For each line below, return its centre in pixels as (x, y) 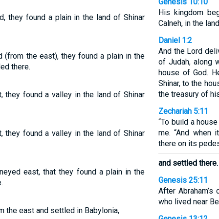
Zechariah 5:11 (183, 111)
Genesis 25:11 (183, 180)
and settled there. (188, 163)
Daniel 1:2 (175, 40)
